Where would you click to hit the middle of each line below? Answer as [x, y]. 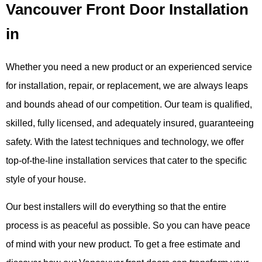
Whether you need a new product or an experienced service [129, 67]
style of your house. [46, 180]
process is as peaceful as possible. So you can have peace [128, 225]
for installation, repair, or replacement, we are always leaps [127, 86]
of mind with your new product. [70, 244]
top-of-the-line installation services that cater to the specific [126, 161]
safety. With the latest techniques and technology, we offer [125, 142]
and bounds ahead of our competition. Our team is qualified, [129, 105]
